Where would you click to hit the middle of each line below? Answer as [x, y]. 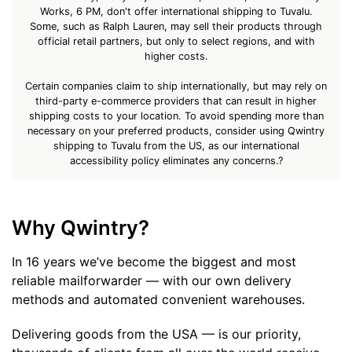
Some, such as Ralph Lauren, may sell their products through [176, 26]
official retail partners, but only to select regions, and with [176, 41]
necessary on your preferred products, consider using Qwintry [176, 130]
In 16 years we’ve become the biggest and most [154, 261]
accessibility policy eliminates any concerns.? [176, 160]
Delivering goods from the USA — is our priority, [156, 334]
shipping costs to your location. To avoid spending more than [176, 115]
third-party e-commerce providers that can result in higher [176, 101]
